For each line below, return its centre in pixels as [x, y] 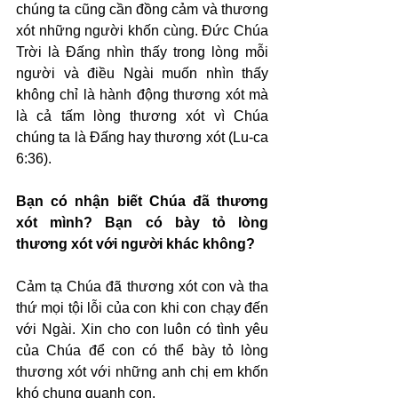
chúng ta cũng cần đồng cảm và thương [142, 9]
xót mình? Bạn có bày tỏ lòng [142, 223]
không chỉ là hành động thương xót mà [142, 95]
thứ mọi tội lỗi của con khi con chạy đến [142, 308]
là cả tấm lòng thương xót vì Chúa [142, 116]
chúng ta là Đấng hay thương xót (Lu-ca [142, 137]
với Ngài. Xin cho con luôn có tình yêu [142, 329]
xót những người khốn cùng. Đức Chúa [142, 31]
